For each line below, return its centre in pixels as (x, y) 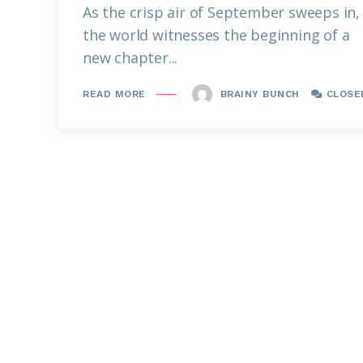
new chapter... (130, 57)
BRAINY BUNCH (258, 94)
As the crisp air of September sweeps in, (221, 12)
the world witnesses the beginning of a (216, 34)
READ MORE (114, 94)
